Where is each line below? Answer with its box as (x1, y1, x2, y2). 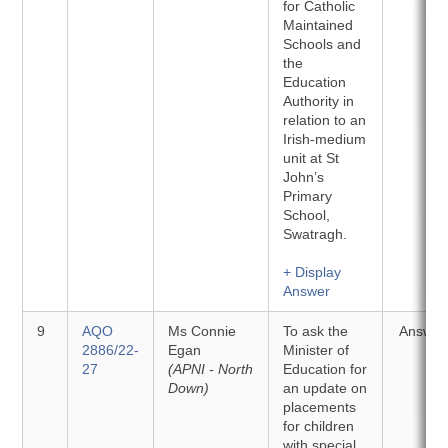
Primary (283, 188, 333, 204)
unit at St (283, 150, 340, 166)
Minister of (283, 342, 350, 358)
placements (283, 399, 357, 415)
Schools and (283, 36, 362, 52)
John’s (283, 169, 325, 185)
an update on (283, 380, 368, 396)
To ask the (283, 323, 349, 339)
